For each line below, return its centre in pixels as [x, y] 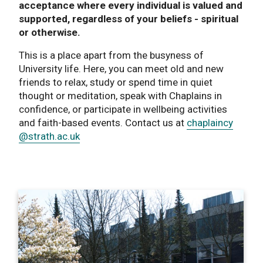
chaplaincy [210, 122]
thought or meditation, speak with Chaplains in [120, 95]
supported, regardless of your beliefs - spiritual [129, 18]
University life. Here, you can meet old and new [121, 68]
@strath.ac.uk [49, 136]
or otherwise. [50, 32]
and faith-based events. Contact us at [103, 122]
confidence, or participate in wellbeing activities [123, 109]
